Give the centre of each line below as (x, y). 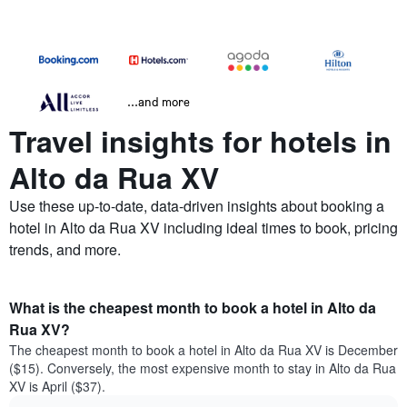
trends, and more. (65, 250)
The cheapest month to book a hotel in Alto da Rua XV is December (203, 350)
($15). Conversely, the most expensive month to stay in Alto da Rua (203, 368)
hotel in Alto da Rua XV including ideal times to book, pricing (203, 228)
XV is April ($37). (57, 387)
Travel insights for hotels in (200, 141)
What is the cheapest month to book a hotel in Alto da (193, 308)
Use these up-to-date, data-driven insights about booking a (197, 206)
